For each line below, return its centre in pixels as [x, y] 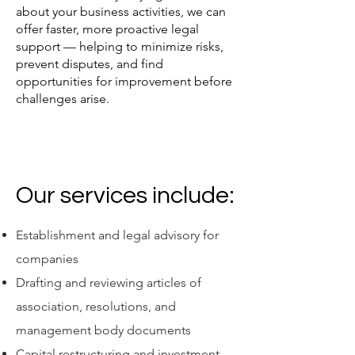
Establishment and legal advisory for [117, 235]
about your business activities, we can [121, 11]
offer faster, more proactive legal [107, 29]
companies [47, 259]
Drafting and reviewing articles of [109, 282]
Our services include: [125, 195]
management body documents [103, 330]
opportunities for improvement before [124, 81]
